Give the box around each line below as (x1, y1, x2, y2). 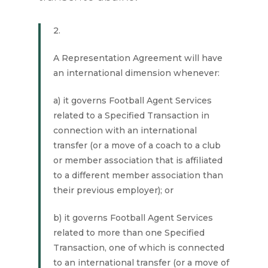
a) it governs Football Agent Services (53, 95, 212, 106)
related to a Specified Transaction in (53, 110, 210, 121)
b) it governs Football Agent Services (53, 212, 214, 223)
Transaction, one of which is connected (53, 242, 225, 253)
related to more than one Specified (53, 227, 205, 238)
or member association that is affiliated (53, 155, 223, 166)
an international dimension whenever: (53, 68, 220, 78)
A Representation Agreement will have (53, 53, 223, 63)
